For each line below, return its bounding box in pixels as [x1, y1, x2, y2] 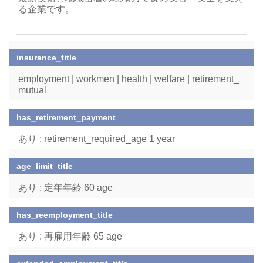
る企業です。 [18, 4, 77, 14]
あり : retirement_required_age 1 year [18, 134, 175, 144]
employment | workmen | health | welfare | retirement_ [18, 74, 239, 84]
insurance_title [16, 53, 77, 62]
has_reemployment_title [16, 210, 113, 220]
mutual [18, 85, 46, 95]
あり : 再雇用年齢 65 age [18, 231, 122, 241]
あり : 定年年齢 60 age [18, 183, 113, 193]
